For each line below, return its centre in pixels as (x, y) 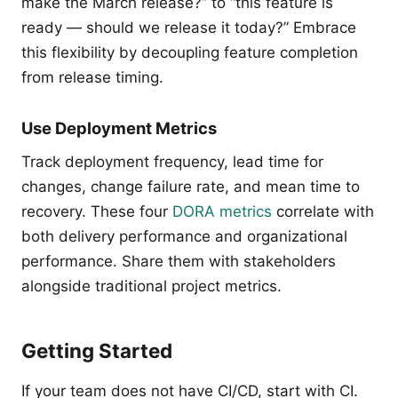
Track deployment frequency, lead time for (172, 162)
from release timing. (92, 77)
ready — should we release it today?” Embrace (189, 28)
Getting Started (97, 350)
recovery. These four (97, 211)
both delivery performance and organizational (184, 236)
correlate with (323, 211)
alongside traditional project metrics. (151, 286)
